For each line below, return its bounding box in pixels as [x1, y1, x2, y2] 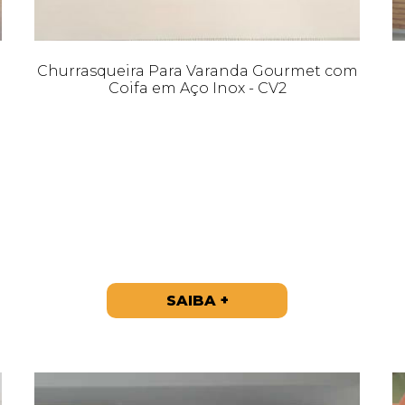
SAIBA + [165, 291, 229, 309]
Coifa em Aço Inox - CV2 [108, 79, 287, 97]
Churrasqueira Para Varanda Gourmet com [36, 61, 358, 80]
